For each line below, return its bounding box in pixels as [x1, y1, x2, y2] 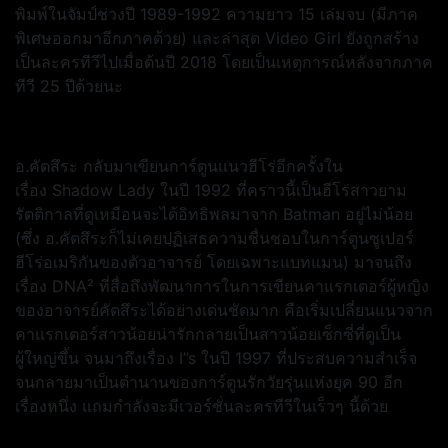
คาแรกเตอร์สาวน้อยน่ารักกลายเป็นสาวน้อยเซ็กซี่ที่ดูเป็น [15, 324, 401, 344]
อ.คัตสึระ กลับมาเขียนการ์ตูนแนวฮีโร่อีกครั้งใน [15, 156, 343, 176]
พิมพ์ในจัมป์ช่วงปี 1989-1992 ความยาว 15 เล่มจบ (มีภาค [15, 4, 418, 24]
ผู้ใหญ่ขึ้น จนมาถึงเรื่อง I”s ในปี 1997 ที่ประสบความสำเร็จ [15, 348, 417, 368]
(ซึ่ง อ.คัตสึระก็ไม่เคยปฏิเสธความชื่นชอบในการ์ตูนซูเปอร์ [15, 228, 414, 248]
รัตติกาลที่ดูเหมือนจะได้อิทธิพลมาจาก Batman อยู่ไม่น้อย [15, 204, 413, 224]
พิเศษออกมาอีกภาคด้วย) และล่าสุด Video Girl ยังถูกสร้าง [15, 28, 419, 48]
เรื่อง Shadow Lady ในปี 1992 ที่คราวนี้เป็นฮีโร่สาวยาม [15, 180, 407, 200]
